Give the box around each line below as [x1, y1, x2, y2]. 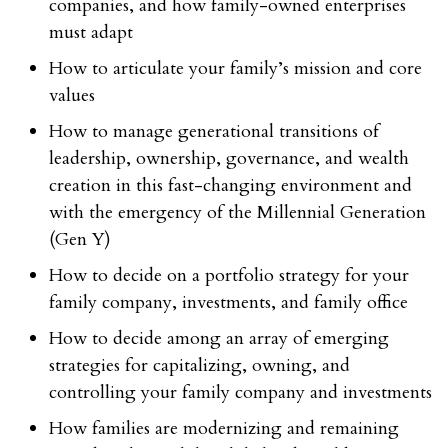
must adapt [49, 19, 133, 45]
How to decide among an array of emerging [49, 325, 389, 351]
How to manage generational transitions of [49, 118, 379, 144]
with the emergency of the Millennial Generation [49, 199, 426, 225]
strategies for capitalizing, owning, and [49, 352, 350, 378]
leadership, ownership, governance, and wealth [49, 145, 409, 171]
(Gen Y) [49, 226, 111, 252]
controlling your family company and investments [49, 379, 432, 405]
